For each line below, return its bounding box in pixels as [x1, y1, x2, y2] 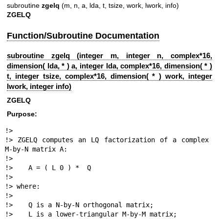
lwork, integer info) [7, 82, 71, 91]
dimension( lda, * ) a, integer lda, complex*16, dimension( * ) [7, 62, 212, 70]
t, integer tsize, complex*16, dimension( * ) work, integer [7, 72, 212, 81]
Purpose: [7, 109, 37, 118]
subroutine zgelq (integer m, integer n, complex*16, [7, 51, 212, 60]
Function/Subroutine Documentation [7, 30, 159, 41]
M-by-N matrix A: [4, 145, 67, 153]
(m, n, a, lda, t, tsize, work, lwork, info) [60, 1, 179, 9]
